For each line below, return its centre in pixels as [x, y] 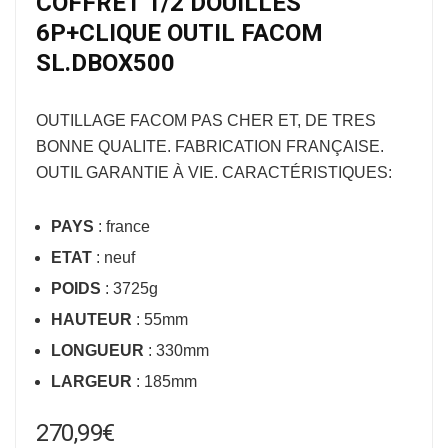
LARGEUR [91, 381]
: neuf [113, 257]
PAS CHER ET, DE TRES [283, 120]
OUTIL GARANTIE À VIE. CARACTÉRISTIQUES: [214, 172]
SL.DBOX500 [105, 63]
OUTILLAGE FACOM [113, 120]
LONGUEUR [97, 350]
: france [122, 226]
